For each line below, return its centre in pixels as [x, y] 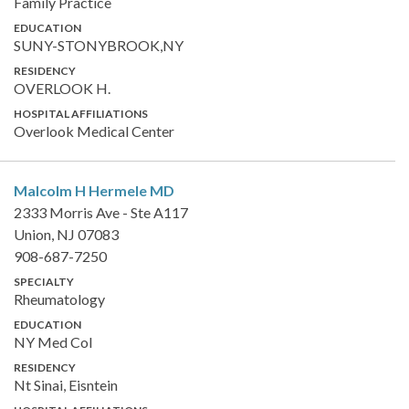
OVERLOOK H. [62, 88]
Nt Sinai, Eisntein [66, 384]
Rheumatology [59, 299]
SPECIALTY [44, 281]
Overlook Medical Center [94, 131]
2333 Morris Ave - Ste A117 [101, 212]
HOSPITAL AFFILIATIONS [81, 113]
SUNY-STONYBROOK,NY [99, 45]
